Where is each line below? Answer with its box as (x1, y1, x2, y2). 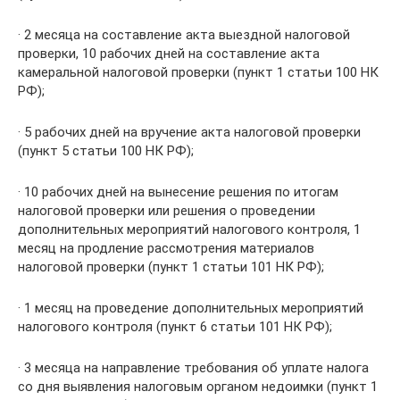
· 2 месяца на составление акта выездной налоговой (18, 27, 350, 43)
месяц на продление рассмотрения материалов (18, 240, 314, 256)
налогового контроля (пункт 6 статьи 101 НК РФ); (18, 319, 332, 335)
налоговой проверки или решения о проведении (18, 203, 315, 219)
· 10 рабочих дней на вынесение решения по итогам (18, 184, 338, 200)
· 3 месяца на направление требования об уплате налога (18, 360, 369, 376)
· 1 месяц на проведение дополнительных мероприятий (18, 300, 363, 316)
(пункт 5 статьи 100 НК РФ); (18, 143, 194, 159)
